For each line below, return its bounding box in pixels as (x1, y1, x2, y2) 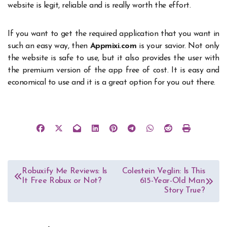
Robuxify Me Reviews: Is (22, 167, 107, 176)
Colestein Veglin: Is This (122, 167, 205, 176)
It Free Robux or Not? (22, 177, 102, 185)
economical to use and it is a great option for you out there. (8, 79, 218, 87)
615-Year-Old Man (139, 177, 205, 185)
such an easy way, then (8, 42, 90, 51)
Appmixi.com (90, 42, 139, 51)
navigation (7, 180, 69, 193)
